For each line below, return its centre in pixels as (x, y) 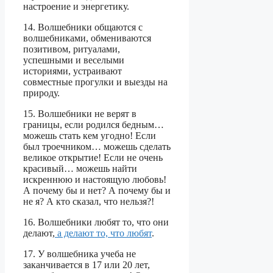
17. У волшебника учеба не (80, 254)
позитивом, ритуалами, (72, 49)
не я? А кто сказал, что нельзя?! (89, 202)
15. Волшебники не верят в (80, 114)
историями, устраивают (73, 71)
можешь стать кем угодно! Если (90, 136)
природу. (41, 93)
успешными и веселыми (74, 60)
